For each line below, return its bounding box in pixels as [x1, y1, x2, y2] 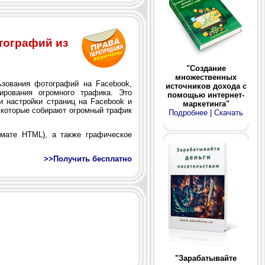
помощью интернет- [167, 91, 244, 99]
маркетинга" [182, 99, 230, 108]
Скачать [214, 108, 243, 117]
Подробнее [169, 108, 208, 117]
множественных [175, 73, 237, 82]
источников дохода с [165, 82, 247, 91]
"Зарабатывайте [175, 254, 237, 263]
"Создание [186, 64, 226, 73]
